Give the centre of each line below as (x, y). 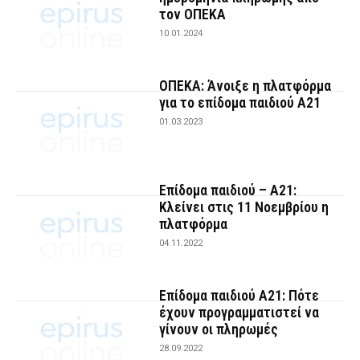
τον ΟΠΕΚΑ (193, 14)
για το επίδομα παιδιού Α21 (240, 102)
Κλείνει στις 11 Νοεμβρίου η (244, 207)
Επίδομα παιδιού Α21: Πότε (239, 295)
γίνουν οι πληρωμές (219, 329)
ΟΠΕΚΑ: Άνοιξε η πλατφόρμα (245, 85)
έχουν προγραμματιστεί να (239, 312)
